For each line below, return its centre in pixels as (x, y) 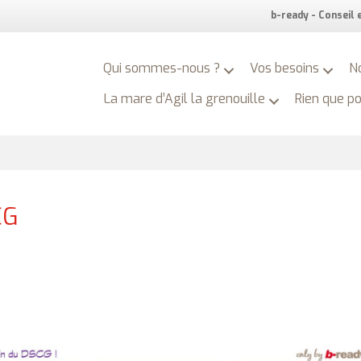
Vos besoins (285, 68)
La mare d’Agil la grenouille (185, 98)
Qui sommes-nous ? (162, 68)
